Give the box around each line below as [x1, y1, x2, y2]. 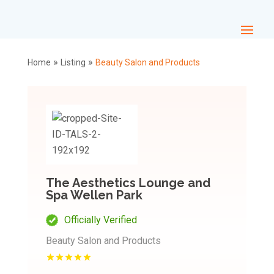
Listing [60, 57, 86, 67]
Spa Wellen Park [45, 188, 143, 202]
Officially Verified [64, 214, 137, 226]
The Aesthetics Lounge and [45, 176, 210, 190]
